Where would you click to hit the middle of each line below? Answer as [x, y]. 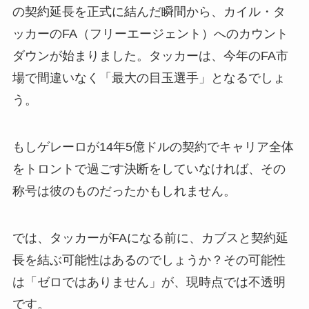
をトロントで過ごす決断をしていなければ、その [149, 169]
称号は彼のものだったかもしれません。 [124, 191]
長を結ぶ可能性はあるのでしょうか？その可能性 [149, 260]
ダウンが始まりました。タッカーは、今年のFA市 [150, 56]
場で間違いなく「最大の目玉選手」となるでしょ [149, 78]
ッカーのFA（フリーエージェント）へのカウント [150, 33]
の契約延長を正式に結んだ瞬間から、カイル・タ [149, 11]
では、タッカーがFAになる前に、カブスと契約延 [150, 238]
